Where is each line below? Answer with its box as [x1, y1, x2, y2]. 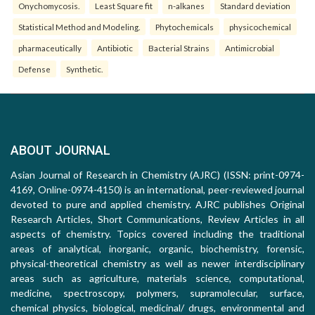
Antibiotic [97, 43, 133, 53]
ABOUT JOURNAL [11, 143, 110, 158]
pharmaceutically [18, 43, 82, 53]
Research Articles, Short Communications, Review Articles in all [11, 213, 304, 226]
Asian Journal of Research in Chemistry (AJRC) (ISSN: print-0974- [11, 169, 304, 181]
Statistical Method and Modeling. [18, 22, 140, 32]
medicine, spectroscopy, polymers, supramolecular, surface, [11, 287, 304, 300]
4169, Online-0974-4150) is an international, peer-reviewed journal [11, 184, 304, 196]
